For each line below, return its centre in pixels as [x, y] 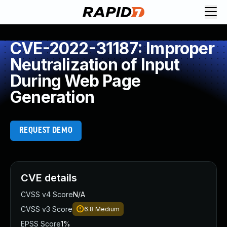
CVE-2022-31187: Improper [112, 48]
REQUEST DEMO [46, 130]
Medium [107, 209]
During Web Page [75, 81]
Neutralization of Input [95, 65]
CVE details [49, 178]
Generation [52, 97]
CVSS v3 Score [47, 209]
